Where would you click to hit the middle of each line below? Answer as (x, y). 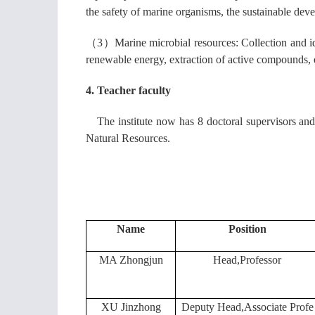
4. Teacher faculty (128, 90)
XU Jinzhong (131, 307)
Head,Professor (247, 260)
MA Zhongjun (131, 260)
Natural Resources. (128, 138)
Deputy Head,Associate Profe (247, 307)
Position (247, 229)
